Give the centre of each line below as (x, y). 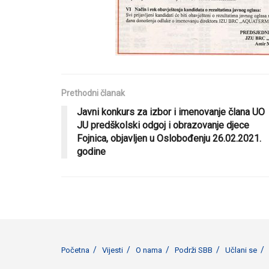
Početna (75, 250)
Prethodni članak (93, 93)
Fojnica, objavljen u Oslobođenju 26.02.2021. (169, 138)
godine (91, 151)
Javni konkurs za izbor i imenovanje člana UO (171, 112)
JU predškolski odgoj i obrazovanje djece (163, 125)
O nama (149, 250)
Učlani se (241, 250)
